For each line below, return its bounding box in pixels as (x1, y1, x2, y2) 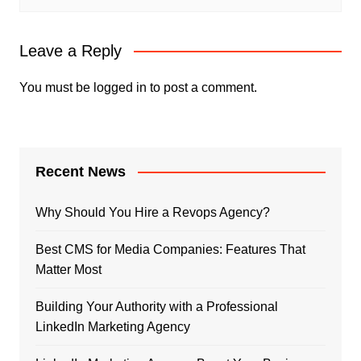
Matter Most (35, 262, 102, 276)
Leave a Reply (19, 41, 122, 60)
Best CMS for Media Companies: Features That (35, 242, 305, 256)
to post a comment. (146, 80, 257, 94)
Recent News (35, 163, 126, 180)
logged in (93, 80, 147, 94)
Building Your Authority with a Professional (35, 299, 278, 313)
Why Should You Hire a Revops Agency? (35, 205, 270, 219)
